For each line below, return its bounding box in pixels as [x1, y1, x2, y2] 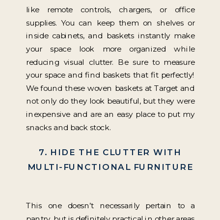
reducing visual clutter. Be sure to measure [26, 57, 195, 67]
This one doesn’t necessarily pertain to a [26, 201, 195, 211]
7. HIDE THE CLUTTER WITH [39, 147, 182, 158]
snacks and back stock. [26, 122, 111, 133]
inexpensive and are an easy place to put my [26, 109, 195, 119]
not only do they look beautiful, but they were [26, 96, 195, 106]
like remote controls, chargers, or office [26, 5, 195, 15]
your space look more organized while [26, 44, 195, 54]
